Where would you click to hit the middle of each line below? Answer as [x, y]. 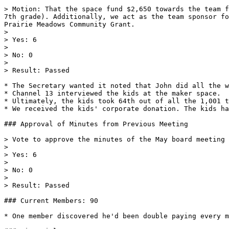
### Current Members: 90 [51, 201]
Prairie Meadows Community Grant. [70, 24]
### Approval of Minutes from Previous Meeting [96, 124]
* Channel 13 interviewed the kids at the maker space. [112, 93]
